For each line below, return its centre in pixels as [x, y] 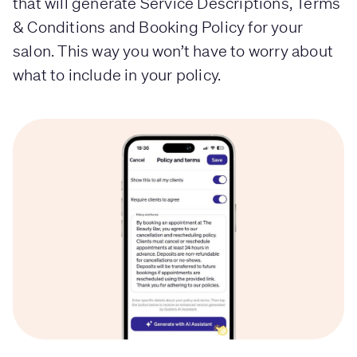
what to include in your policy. [117, 74]
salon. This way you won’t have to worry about [173, 50]
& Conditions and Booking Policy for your [158, 26]
